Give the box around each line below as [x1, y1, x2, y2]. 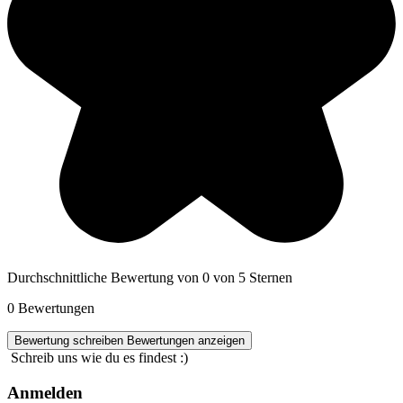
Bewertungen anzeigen [127, 334, 245, 348]
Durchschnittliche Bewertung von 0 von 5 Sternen [7, 270, 292, 286]
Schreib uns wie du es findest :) [11, 350, 188, 366]
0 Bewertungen [7, 300, 94, 317]
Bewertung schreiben [14, 334, 127, 348]
